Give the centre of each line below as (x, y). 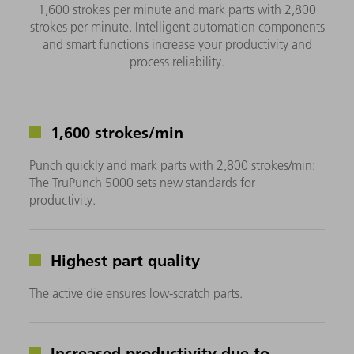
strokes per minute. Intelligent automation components (177, 27)
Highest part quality (123, 260)
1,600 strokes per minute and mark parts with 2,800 (177, 10)
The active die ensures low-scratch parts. (136, 293)
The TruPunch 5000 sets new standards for (143, 183)
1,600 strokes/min (115, 132)
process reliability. (177, 62)
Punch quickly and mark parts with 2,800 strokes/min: (173, 166)
